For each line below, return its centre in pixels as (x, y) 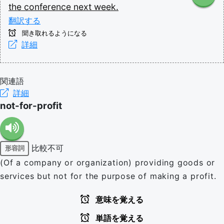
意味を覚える (118, 199)
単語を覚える (118, 218)
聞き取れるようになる (53, 33)
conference (49, 6)
